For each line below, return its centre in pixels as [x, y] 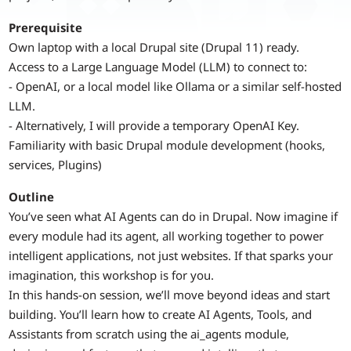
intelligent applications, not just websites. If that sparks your [171, 256]
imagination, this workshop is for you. [112, 275]
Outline [32, 197]
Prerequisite [46, 27]
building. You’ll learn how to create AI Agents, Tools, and [161, 315]
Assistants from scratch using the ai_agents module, [149, 334]
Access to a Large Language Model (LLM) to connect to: [158, 66]
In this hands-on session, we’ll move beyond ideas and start [170, 295]
